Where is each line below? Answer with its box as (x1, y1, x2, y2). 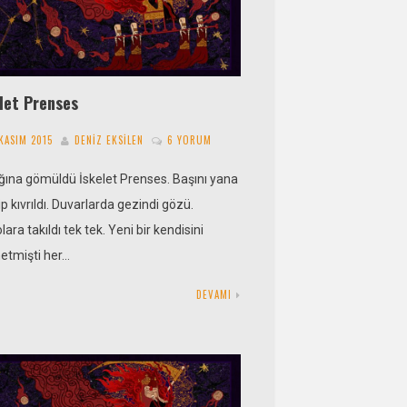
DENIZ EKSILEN (74, 133, 144, 148)
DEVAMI (195, 287, 232, 303)
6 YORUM (167, 133, 213, 148)
